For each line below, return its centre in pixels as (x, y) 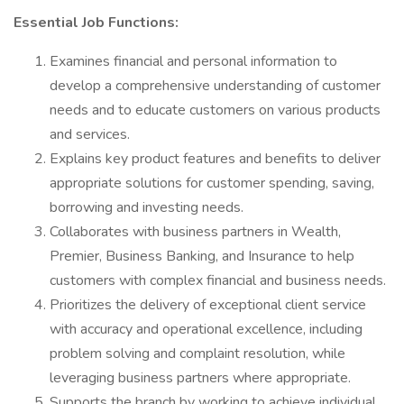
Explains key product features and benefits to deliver (215, 159)
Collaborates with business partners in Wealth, (195, 232)
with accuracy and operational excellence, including (206, 329)
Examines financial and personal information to (193, 61)
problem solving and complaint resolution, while (197, 353)
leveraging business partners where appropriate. (200, 378)
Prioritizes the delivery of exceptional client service (208, 305)
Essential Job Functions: (96, 23)
